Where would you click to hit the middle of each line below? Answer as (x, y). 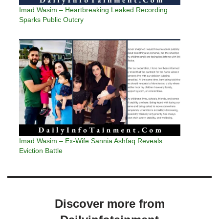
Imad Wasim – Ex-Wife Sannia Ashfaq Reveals (91, 141)
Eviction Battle (41, 151)
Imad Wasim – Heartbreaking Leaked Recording (93, 10)
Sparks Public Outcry (51, 20)
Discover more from (109, 204)
